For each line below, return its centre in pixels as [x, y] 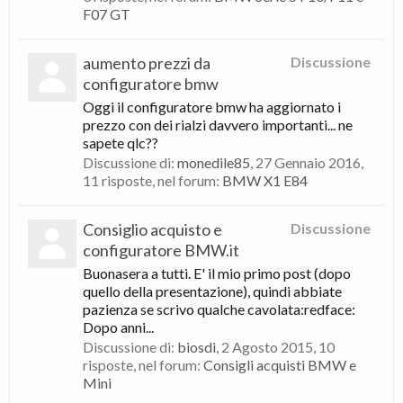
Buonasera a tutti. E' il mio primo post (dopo [217, 273]
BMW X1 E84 [265, 180]
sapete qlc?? [121, 143]
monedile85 [214, 162]
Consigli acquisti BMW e [280, 365]
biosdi [197, 347]
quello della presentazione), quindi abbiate [212, 291]
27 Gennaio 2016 [308, 162]
